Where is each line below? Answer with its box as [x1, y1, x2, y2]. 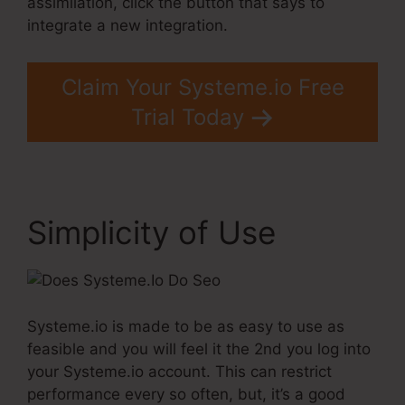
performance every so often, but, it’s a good [27, 384, 345, 403]
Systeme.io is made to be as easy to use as [27, 316, 344, 335]
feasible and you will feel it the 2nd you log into [27, 339, 371, 358]
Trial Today [130, 104, 244, 131]
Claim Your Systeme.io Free [61, 74, 344, 101]
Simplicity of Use [27, 213, 276, 252]
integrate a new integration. [27, 15, 228, 34]
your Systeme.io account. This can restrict [27, 362, 332, 381]
